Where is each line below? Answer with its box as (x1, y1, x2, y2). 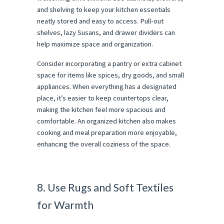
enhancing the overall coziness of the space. (37, 139, 170, 148)
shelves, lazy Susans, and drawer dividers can (37, 27, 175, 37)
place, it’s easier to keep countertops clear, (37, 93, 168, 102)
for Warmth (37, 198, 93, 212)
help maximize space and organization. (37, 39, 153, 48)
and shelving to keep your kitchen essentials (37, 4, 170, 14)
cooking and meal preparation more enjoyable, (37, 127, 177, 137)
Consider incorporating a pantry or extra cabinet (37, 58, 181, 68)
